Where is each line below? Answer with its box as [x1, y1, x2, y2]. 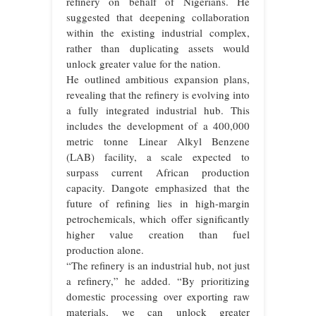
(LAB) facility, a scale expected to [66, 150, 250, 164]
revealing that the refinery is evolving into [66, 87, 250, 102]
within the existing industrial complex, [66, 25, 250, 40]
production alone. [66, 243, 144, 257]
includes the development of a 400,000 [66, 119, 250, 133]
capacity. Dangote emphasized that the [66, 181, 250, 195]
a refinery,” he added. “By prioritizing [66, 274, 250, 288]
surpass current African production [66, 165, 250, 180]
